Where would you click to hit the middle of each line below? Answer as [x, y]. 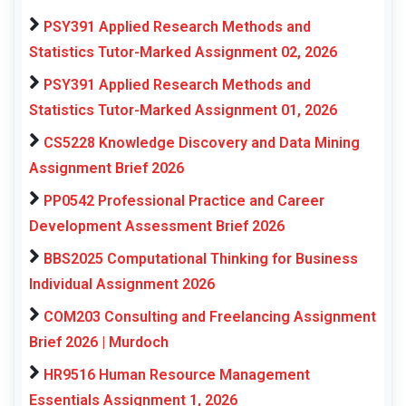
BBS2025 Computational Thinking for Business [201, 259]
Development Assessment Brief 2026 [157, 227]
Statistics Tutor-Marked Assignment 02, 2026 [183, 53]
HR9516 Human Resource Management [177, 375]
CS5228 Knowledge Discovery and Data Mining [202, 143]
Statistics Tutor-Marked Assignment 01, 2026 [183, 111]
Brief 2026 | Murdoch [99, 343]
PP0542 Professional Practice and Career [184, 201]
